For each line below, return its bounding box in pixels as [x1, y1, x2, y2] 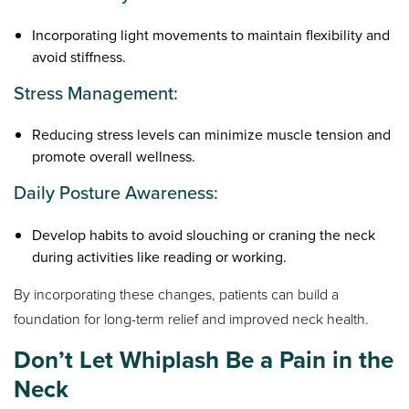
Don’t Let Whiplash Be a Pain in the [14, 341, 394, 377]
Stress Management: [14, 79, 179, 108]
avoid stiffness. [32, 47, 127, 68]
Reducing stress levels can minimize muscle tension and [32, 124, 392, 146]
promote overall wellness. [32, 146, 196, 168]
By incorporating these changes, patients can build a [14, 283, 340, 305]
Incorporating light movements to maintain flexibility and [32, 25, 391, 47]
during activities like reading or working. [32, 246, 288, 267]
